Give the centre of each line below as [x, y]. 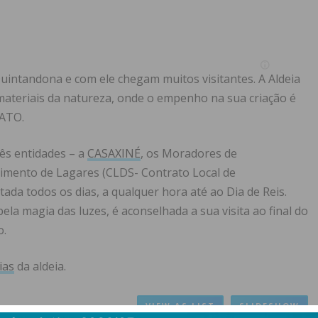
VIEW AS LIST [180, 305]
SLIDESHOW [269, 305]
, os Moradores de [189, 154]
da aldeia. [40, 267]
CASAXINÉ [114, 154]
